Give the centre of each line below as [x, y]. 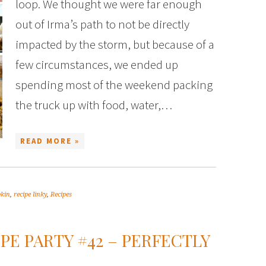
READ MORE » [50, 141]
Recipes [61, 194]
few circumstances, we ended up [97, 64]
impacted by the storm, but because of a [115, 44]
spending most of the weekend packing [114, 85]
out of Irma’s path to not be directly [102, 24]
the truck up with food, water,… [94, 105]
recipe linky [30, 194]
